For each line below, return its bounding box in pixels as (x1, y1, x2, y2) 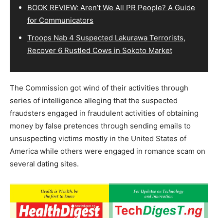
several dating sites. (10, 159, 79, 169)
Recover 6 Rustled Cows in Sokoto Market (27, 46, 172, 55)
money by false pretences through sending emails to (10, 121, 191, 131)
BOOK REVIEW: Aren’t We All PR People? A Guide (27, 3, 195, 13)
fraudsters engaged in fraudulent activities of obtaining (10, 109, 199, 118)
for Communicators (27, 16, 93, 25)
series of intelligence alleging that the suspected (10, 96, 178, 106)
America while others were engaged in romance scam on (10, 146, 205, 156)
